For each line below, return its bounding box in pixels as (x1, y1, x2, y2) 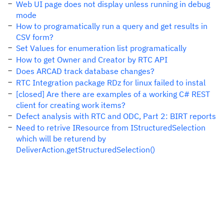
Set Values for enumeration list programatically (16, 43, 186, 53)
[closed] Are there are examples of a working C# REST (16, 89, 210, 99)
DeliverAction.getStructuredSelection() (16, 144, 155, 154)
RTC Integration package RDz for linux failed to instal (16, 77, 205, 87)
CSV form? (16, 32, 53, 42)
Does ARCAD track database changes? (16, 66, 154, 76)
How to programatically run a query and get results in (16, 21, 207, 31)
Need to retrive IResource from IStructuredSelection (16, 122, 205, 132)
